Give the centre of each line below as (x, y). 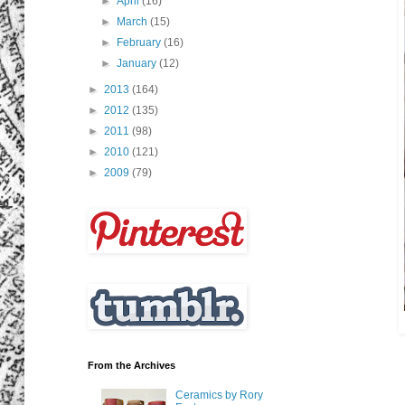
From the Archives (132, 366)
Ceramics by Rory (219, 395)
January (138, 64)
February (141, 43)
